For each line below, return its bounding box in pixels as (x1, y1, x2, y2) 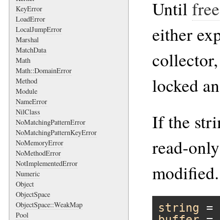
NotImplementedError (16, 158, 78, 168)
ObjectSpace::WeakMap (16, 199, 82, 209)
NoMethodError (16, 148, 61, 158)
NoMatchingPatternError (16, 117, 85, 127)
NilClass (16, 107, 40, 116)
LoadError (16, 14, 45, 24)
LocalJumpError (16, 24, 62, 34)
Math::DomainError (16, 65, 72, 75)
